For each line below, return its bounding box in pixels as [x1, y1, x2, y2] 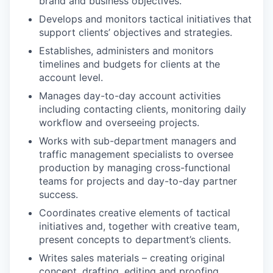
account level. [39, 71, 103, 84]
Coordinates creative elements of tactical [39, 207, 230, 219]
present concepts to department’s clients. [39, 233, 231, 246]
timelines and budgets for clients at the [39, 58, 220, 71]
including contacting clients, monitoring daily [39, 103, 246, 116]
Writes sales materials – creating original [39, 252, 225, 264]
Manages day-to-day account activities [39, 90, 221, 102]
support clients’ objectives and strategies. [39, 26, 232, 39]
